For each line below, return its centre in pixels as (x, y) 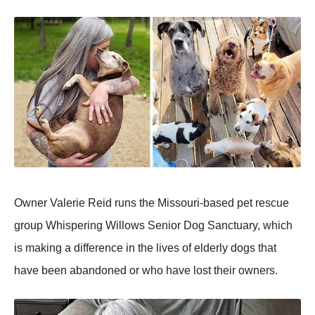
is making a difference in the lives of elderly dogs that (145, 248)
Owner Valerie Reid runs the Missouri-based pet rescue (152, 203)
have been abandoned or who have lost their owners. (146, 271)
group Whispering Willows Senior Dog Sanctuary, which (153, 226)
